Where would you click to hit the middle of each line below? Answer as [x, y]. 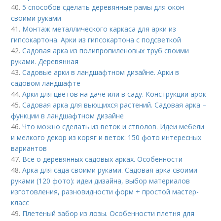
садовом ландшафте [46, 83]
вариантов [29, 148]
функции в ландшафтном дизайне [68, 115]
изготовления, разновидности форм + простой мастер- [105, 191]
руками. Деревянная [45, 61]
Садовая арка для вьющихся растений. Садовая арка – [114, 105]
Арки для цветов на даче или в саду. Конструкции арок [114, 94]
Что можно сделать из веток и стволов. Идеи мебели [113, 126]
